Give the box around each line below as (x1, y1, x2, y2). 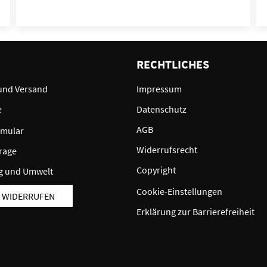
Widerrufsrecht (136, 143, 197, 156)
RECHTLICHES (136, 56, 209, 72)
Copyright (136, 163, 176, 176)
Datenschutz (136, 103, 187, 115)
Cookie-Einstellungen (136, 185, 222, 197)
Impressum (136, 82, 182, 95)
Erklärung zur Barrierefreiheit (136, 205, 254, 218)
